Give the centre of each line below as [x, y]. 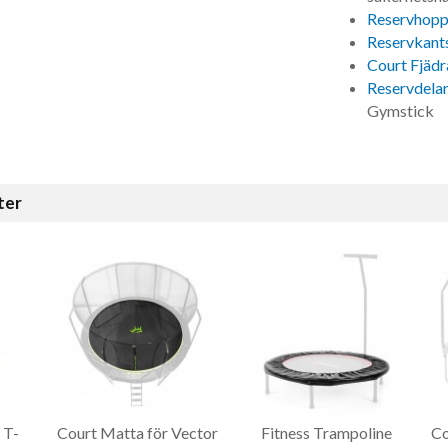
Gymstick [400, 111]
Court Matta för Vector [137, 433]
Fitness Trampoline [326, 433]
